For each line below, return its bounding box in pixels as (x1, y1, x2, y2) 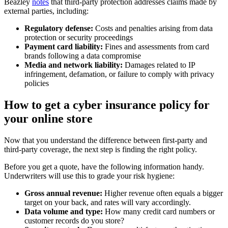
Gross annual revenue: (24, 188, 104, 197)
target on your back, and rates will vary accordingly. (24, 197, 191, 207)
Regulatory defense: (24, 24, 93, 33)
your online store (4, 112, 96, 126)
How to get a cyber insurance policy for (4, 98, 210, 112)
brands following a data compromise (24, 51, 141, 61)
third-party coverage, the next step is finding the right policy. (4, 145, 199, 154)
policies (24, 79, 51, 88)
